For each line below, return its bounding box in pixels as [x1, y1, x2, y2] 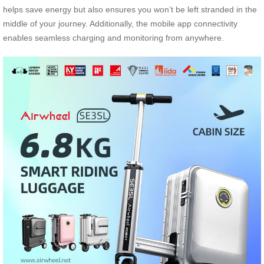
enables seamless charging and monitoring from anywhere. [3, 33, 224, 43]
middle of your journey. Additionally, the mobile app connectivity [3, 19, 237, 29]
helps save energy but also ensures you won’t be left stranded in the [3, 5, 257, 15]
